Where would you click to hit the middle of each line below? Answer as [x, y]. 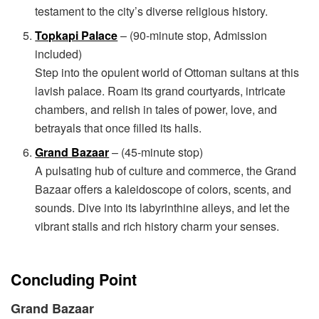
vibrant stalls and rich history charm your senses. [157, 226]
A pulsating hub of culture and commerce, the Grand [166, 170]
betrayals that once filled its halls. [119, 127]
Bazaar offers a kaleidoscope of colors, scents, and [163, 189]
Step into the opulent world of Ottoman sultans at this [167, 72]
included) [59, 53]
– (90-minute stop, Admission [193, 35]
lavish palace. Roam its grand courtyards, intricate [161, 90]
